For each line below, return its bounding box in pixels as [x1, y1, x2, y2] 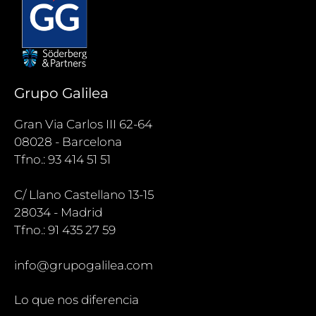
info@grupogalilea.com [14, 258, 153, 273]
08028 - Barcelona [14, 135, 122, 150]
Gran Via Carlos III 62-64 [14, 117, 152, 132]
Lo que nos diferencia [14, 293, 139, 308]
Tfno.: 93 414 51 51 [14, 152, 111, 167]
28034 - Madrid [14, 205, 102, 220]
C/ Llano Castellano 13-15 [14, 188, 154, 202]
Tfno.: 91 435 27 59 [14, 223, 116, 238]
